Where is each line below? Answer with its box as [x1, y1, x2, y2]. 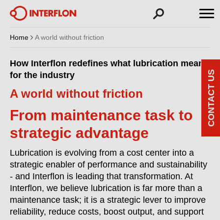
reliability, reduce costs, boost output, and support [10, 207, 204, 217]
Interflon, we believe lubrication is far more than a [10, 183, 202, 193]
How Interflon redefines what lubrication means [10, 58, 209, 68]
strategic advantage [10, 125, 149, 141]
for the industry [10, 70, 75, 80]
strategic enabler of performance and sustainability [10, 160, 207, 169]
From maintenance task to [10, 107, 192, 123]
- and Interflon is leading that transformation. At [10, 171, 193, 181]
